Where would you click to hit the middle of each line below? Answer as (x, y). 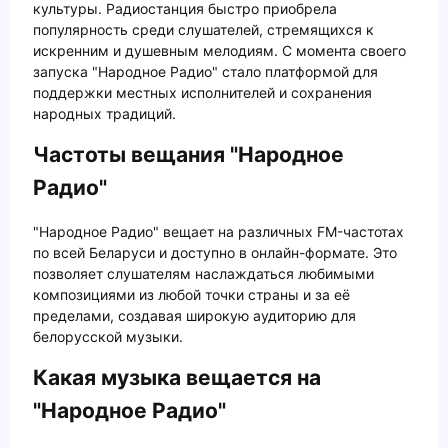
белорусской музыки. (108, 337)
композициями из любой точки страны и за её (191, 295)
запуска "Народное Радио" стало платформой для (205, 71)
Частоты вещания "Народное (188, 154)
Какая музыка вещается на (177, 378)
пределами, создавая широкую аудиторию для (194, 316)
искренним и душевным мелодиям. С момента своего (219, 50)
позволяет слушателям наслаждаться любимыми (203, 274)
